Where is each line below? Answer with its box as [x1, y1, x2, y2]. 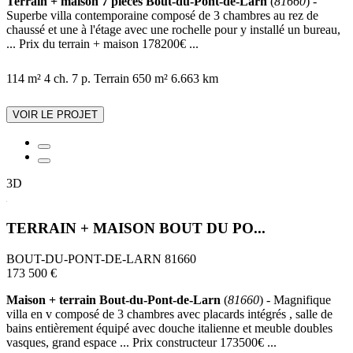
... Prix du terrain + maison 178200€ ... [6, 37, 199, 51]
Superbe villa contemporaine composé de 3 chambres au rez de [6, 9, 318, 23]
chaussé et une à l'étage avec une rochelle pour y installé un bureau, [6, 23, 340, 37]
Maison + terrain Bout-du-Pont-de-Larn [6, 292, 221, 307]
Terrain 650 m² [94, 72, 168, 86]
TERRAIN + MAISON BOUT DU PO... [6, 220, 266, 237]
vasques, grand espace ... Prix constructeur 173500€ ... [6, 335, 277, 349]
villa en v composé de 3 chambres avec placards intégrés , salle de [6, 307, 333, 321]
